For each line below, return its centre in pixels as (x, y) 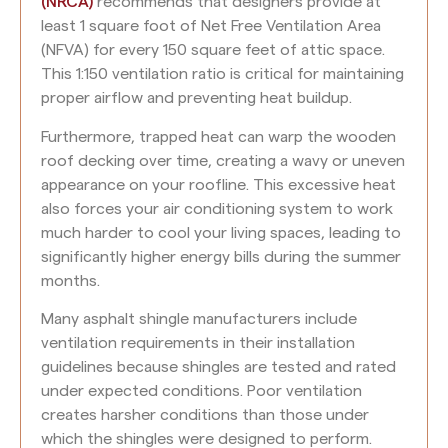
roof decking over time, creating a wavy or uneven (223, 160)
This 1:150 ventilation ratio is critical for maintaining (222, 74)
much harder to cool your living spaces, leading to (221, 232)
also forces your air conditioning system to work (217, 208)
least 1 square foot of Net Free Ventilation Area (211, 26)
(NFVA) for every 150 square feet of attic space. (213, 50)
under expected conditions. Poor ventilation (201, 391)
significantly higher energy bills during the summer (221, 256)
